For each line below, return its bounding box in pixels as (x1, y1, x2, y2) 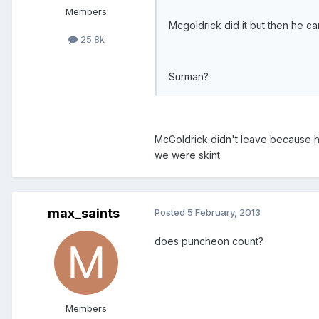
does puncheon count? (155, 234, 263, 247)
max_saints (47, 205, 120, 221)
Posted (155, 206, 187, 218)
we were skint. (155, 148, 222, 161)
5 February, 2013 (187, 206, 261, 218)
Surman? (169, 70, 209, 83)
